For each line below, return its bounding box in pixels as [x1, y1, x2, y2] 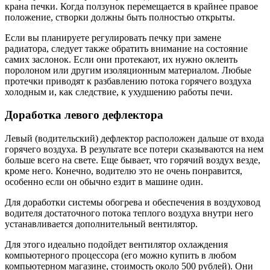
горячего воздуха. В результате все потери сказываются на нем [5, 144, 263, 154]
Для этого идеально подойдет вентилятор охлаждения [5, 239, 228, 250]
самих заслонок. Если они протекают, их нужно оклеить [5, 54, 237, 64]
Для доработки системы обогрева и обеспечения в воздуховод [5, 197, 260, 207]
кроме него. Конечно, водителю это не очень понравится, [5, 166, 242, 176]
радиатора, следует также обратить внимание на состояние [5, 43, 248, 54]
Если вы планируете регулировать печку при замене [5, 32, 221, 43]
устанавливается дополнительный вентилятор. [5, 219, 198, 229]
